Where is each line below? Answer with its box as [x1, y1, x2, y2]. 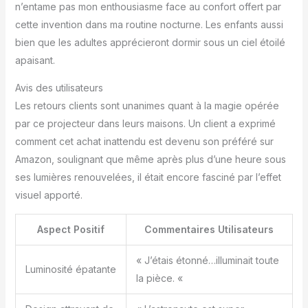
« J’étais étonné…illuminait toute [135, 254, 279, 266]
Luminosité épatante [25, 263, 116, 275]
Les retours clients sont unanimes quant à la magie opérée [14, 99, 279, 111]
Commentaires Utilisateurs [144, 223, 274, 235]
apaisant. [14, 54, 55, 66]
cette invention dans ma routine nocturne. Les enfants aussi [14, 18, 283, 30]
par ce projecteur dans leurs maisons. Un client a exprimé [14, 117, 276, 129]
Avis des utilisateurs [14, 81, 103, 93]
